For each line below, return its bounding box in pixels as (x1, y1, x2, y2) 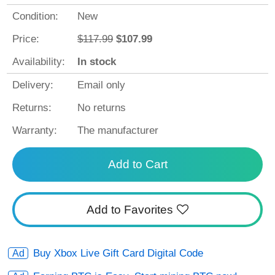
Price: (12, 33, 39, 45)
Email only (77, 79, 126, 91)
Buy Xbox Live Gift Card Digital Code (33, 247, 204, 260)
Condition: (12, 10, 58, 22)
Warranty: (12, 124, 57, 136)
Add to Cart (107, 158, 168, 171)
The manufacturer (77, 124, 159, 136)
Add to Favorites (86, 203, 173, 216)
